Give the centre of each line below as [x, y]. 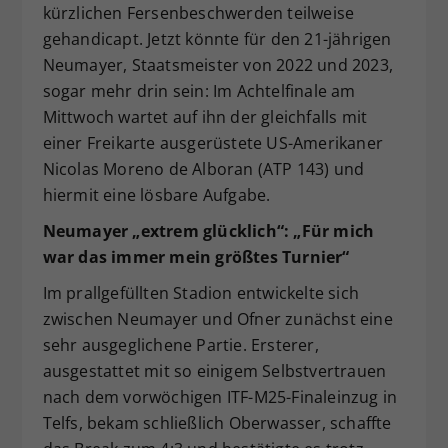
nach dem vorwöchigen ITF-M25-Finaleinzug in [220, 397]
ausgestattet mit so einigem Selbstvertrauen [214, 371]
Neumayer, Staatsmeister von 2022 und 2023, [217, 65]
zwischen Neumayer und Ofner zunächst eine [217, 319]
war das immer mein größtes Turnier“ [196, 257]
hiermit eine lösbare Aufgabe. [156, 195]
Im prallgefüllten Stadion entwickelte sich [200, 293]
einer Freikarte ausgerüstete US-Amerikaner [212, 143]
